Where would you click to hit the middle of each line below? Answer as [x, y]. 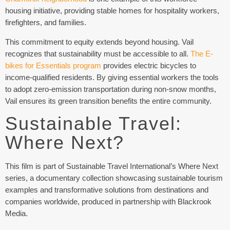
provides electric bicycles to [149, 65]
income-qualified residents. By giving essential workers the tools [112, 77]
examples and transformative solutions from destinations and [107, 190]
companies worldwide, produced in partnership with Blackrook [108, 202]
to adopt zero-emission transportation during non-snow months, [111, 89]
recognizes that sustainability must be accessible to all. [98, 53]
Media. [16, 214]
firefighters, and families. [46, 23]
